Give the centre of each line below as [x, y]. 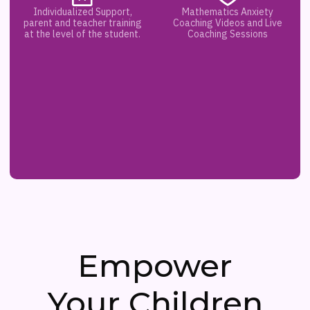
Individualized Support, [82, 11]
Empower [155, 265]
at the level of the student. [82, 34]
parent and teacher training [82, 22]
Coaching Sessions [228, 34]
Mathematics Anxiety [228, 11]
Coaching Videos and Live [228, 22]
